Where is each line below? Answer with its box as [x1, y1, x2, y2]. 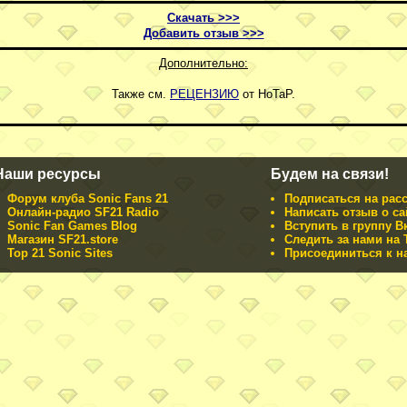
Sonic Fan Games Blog [7, 219, 137, 233]
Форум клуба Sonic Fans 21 [7, 192, 168, 206]
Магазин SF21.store [7, 233, 118, 247]
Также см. [112, 87, 170, 102]
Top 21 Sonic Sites [7, 246, 113, 261]
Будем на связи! [271, 165, 389, 182]
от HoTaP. [239, 87, 295, 102]
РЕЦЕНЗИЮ [170, 87, 239, 102]
